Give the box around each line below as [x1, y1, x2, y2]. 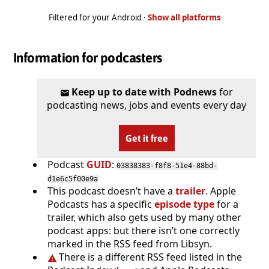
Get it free [125, 132, 168, 144]
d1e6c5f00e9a [47, 174, 98, 183]
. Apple [205, 184, 236, 198]
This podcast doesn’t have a [47, 184, 175, 198]
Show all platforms [147, 11, 221, 23]
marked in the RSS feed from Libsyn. [47, 237, 212, 250]
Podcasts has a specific [47, 197, 154, 211]
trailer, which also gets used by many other [47, 210, 241, 224]
